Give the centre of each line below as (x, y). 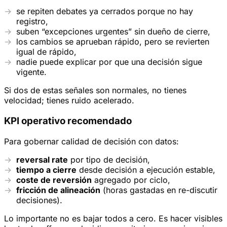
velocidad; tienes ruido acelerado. (69, 101)
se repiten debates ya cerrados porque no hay (105, 11)
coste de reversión (54, 180)
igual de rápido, (46, 52)
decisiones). (39, 200)
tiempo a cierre (46, 169)
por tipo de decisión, (109, 159)
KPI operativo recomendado (68, 121)
